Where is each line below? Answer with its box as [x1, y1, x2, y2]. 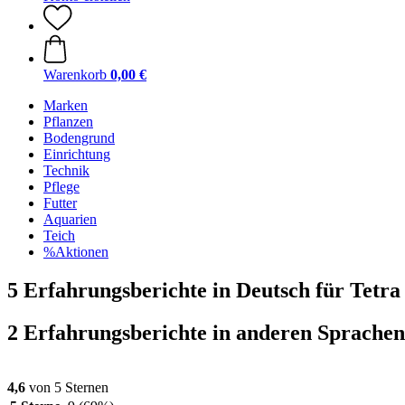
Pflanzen [43, 114, 93, 129]
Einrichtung [43, 146, 110, 162]
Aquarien [43, 212, 97, 227]
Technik [43, 163, 89, 178]
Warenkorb [43, 67, 107, 82]
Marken [43, 98, 88, 113]
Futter [43, 195, 77, 211]
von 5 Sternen [25, 379, 108, 395]
